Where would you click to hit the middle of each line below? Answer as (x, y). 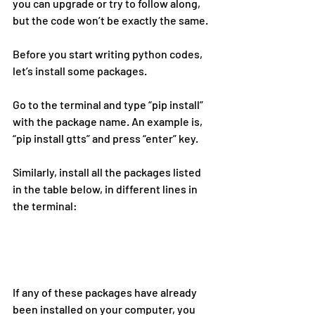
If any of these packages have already (106, 292)
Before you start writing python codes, (109, 54)
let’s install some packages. (80, 71)
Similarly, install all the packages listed (108, 172)
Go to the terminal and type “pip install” (109, 105)
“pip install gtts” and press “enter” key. (105, 139)
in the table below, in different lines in (106, 189)
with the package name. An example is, (109, 122)
